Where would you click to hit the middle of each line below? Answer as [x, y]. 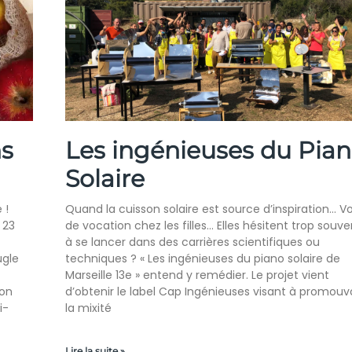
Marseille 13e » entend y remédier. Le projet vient [197, 275]
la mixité [88, 308]
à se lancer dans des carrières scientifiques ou [192, 242]
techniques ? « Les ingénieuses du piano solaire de [202, 259]
